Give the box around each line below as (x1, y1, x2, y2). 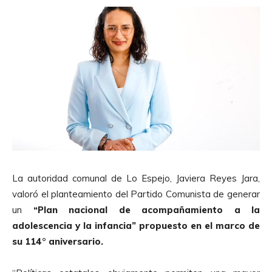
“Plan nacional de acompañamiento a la (33, 203, 260, 216)
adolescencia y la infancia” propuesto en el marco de (12, 219, 260, 231)
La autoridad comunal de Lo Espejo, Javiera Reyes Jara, (12, 172, 260, 184)
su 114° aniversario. (12, 235, 106, 247)
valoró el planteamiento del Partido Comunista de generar (12, 188, 260, 200)
